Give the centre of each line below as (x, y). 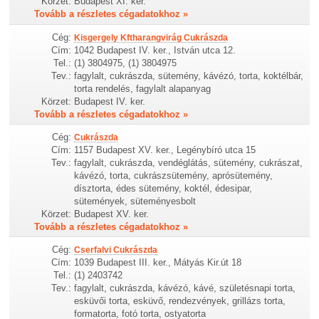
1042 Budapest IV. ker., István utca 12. (155, 50)
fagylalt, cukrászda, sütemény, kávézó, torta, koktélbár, (189, 75)
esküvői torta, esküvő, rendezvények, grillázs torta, (180, 300)
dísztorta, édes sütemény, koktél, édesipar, (163, 188)
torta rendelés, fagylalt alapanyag (143, 88)
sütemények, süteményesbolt (135, 201)
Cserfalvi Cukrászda (116, 250)
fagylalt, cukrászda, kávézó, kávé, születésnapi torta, (185, 288)
